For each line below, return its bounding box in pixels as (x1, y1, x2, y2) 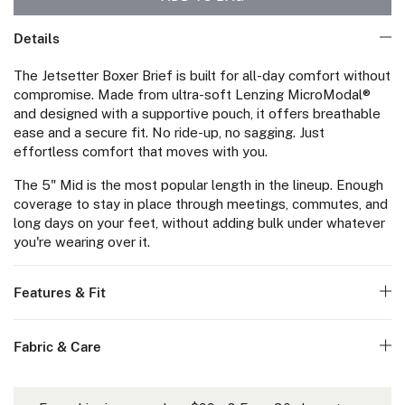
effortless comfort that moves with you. (14, 144, 268, 160)
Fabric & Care (14, 339, 101, 355)
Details (14, 31, 60, 47)
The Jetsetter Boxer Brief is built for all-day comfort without (14, 68, 391, 84)
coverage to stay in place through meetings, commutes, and (14, 196, 388, 212)
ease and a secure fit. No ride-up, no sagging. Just (14, 125, 325, 141)
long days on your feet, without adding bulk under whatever (14, 215, 385, 231)
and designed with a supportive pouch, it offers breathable (14, 106, 381, 122)
